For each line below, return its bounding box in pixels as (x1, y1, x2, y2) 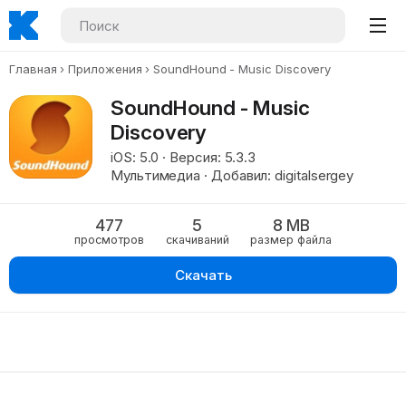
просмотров (73, 233, 144, 246)
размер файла (250, 233, 333, 246)
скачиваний (165, 233, 229, 246)
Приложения (68, 62, 142, 76)
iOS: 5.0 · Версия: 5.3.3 (110, 149, 256, 166)
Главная (9, 62, 57, 76)
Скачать (174, 266, 232, 284)
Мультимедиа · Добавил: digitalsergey (110, 167, 354, 184)
